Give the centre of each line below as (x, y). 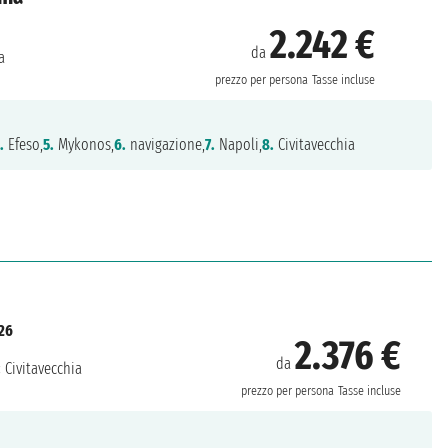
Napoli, (239, 144)
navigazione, (166, 144)
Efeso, (24, 144)
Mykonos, (84, 144)
